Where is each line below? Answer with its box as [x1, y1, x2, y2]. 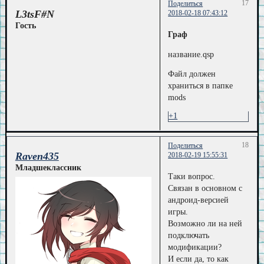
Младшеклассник [15, 163, 81, 173]
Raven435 [15, 150, 59, 163]
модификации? [168, 243, 222, 252]
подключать [168, 231, 210, 240]
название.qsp [168, 49, 214, 59]
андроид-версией [168, 196, 229, 205]
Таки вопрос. [168, 172, 216, 181]
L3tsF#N [15, 8, 54, 21]
